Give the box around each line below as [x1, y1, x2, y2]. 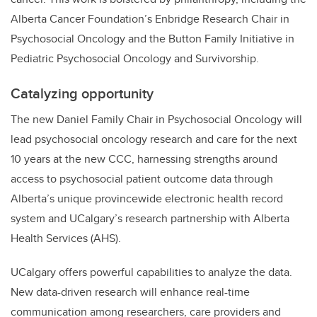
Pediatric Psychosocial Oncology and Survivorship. [11, 50, 259, 67]
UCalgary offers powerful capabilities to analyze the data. [11, 264, 292, 281]
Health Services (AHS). [11, 230, 121, 247]
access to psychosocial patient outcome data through [11, 171, 273, 188]
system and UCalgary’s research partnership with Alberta [11, 210, 289, 227]
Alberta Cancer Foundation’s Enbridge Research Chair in [11, 11, 289, 28]
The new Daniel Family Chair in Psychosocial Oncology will [11, 111, 302, 128]
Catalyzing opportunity [11, 83, 154, 104]
